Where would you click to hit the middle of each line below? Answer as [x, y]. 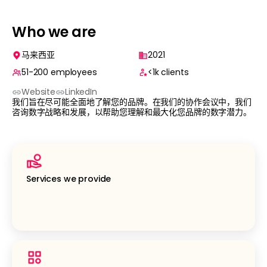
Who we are [54, 32]
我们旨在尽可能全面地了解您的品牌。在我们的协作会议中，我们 [132, 102]
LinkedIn [81, 92]
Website [39, 92]
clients [175, 72]
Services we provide [69, 179]
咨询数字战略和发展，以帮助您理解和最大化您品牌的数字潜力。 [132, 112]
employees [74, 72]
